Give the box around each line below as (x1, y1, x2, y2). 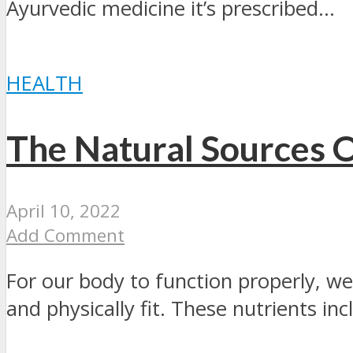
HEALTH (6, 69, 83, 98)
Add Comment (6, 222, 124, 247)
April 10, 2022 (6, 198, 121, 223)
